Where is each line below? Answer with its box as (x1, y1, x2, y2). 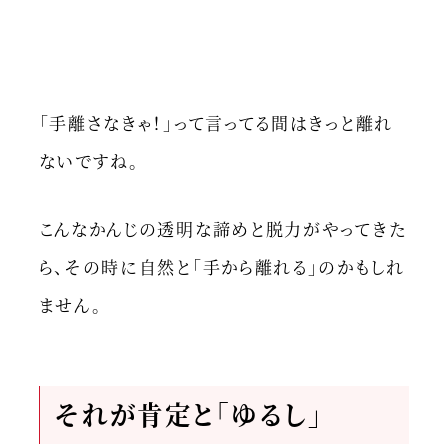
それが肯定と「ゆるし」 (54, 396, 323, 433)
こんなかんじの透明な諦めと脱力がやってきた (38, 216, 407, 242)
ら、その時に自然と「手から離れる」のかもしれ (38, 254, 405, 280)
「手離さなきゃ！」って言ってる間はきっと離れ (38, 109, 393, 135)
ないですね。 (38, 147, 140, 173)
